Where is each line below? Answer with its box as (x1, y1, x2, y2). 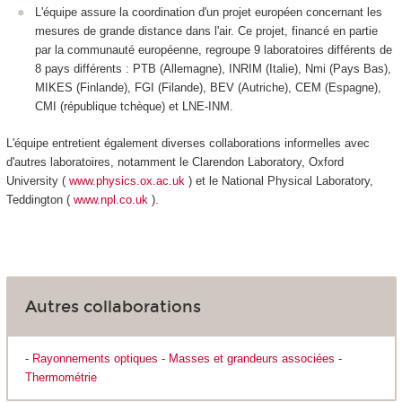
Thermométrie (24, 371, 97, 385)
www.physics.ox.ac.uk (68, 173, 185, 188)
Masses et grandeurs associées (168, 352, 335, 366)
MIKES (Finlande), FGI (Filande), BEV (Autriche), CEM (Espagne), (35, 81, 381, 95)
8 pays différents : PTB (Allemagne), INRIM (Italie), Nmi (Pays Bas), (35, 62, 391, 76)
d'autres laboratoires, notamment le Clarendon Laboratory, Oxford (5, 154, 344, 169)
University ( (5, 173, 69, 188)
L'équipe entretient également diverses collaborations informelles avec (5, 135, 370, 150)
